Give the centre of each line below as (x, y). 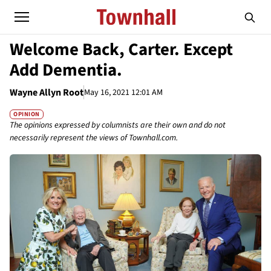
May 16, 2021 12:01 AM (123, 92)
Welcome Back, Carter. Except (121, 50)
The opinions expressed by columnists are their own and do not (118, 126)
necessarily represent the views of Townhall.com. (94, 138)
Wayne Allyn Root (47, 93)
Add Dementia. (66, 70)
